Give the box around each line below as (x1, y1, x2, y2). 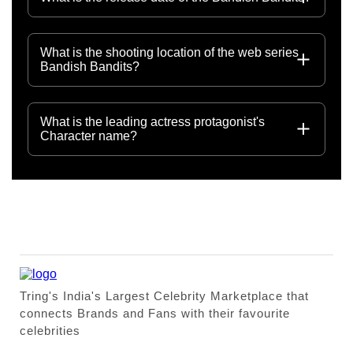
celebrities (20, 323, 80, 337)
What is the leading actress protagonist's (40, 114, 265, 128)
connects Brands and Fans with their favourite (20, 306, 290, 320)
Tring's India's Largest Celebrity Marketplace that (20, 288, 309, 303)
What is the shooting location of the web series (40, 45, 299, 59)
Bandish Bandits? (40, 59, 139, 73)
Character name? (40, 128, 137, 143)
